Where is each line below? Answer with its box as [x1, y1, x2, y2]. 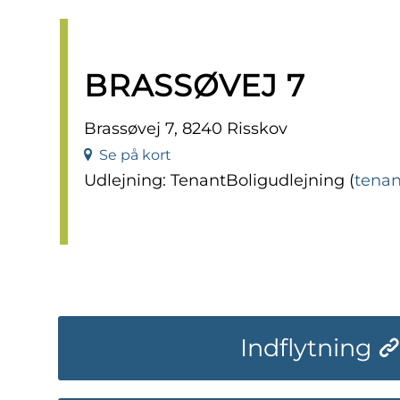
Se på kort [92, 146, 171, 164]
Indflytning [239, 333, 372, 362]
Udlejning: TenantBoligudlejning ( [84, 171, 354, 191]
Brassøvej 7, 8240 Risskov [84, 119, 287, 139]
